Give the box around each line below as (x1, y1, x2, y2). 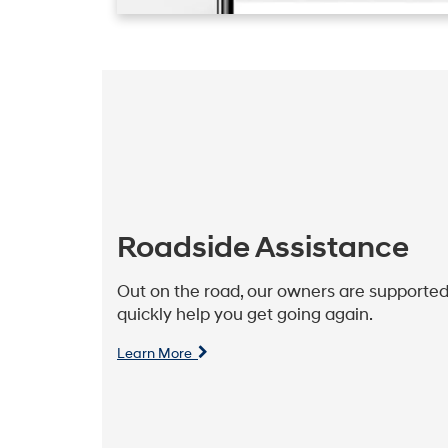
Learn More (117, 344, 198, 362)
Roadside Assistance (117, 229, 409, 267)
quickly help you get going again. (117, 304, 373, 325)
